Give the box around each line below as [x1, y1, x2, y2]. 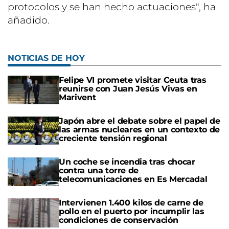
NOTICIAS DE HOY [8, 53, 85, 63]
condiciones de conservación [59, 215, 178, 225]
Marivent [59, 92, 96, 102]
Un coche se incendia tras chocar [59, 157, 195, 167]
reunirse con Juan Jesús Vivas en [59, 83, 197, 94]
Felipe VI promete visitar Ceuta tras [59, 75, 207, 85]
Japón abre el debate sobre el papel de [59, 116, 220, 126]
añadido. [8, 14, 50, 26]
